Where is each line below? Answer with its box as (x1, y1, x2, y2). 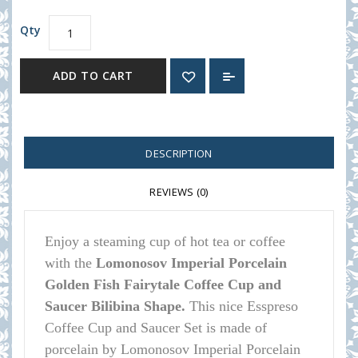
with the (45, 255, 96, 271)
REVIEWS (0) (149, 185, 209, 199)
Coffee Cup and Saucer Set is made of (45, 320, 267, 336)
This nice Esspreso (189, 298, 298, 314)
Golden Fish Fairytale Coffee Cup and (45, 276, 281, 292)
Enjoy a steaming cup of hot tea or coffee (45, 233, 285, 249)
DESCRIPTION (145, 146, 213, 161)
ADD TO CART (53, 68, 133, 83)
